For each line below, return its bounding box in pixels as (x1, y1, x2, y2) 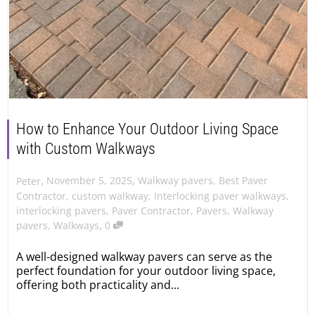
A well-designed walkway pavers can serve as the (16, 248, 272, 264)
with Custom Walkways (16, 140, 155, 158)
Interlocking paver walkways (154, 189, 286, 203)
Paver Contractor (112, 204, 191, 218)
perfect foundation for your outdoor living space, (16, 262, 276, 278)
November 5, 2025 (46, 174, 132, 188)
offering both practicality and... (16, 276, 179, 292)
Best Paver (219, 174, 268, 188)
